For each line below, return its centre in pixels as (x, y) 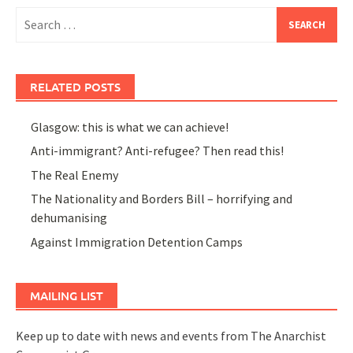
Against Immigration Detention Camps (137, 242)
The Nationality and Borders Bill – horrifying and (162, 199)
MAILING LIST (67, 295)
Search (33, 15)
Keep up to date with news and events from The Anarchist (171, 335)
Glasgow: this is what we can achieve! (130, 126)
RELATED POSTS (75, 86)
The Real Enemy (75, 175)
